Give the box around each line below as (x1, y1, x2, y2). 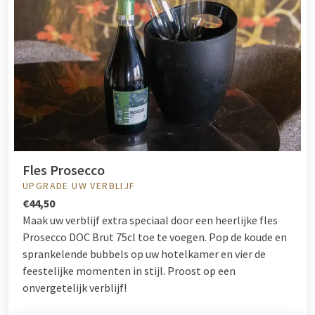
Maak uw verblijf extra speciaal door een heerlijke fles (22, 212, 278, 227)
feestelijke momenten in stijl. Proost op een (22, 263, 236, 278)
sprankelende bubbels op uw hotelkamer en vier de (22, 246, 266, 261)
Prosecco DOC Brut (22, 229, 114, 244)
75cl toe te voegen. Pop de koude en (114, 229, 287, 244)
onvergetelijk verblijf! (22, 280, 127, 295)
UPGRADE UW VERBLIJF (22, 179, 136, 192)
